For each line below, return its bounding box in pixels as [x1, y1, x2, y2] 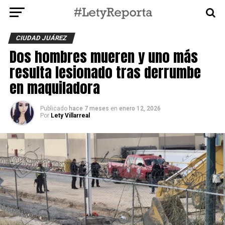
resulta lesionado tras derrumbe [9, 61, 201, 83]
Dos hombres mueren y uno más [9, 46, 198, 67]
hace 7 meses [68, 105, 109, 112]
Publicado [40, 105, 67, 112]
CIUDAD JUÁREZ [15, 34, 68, 42]
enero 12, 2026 [119, 105, 161, 112]
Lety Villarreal [50, 112, 90, 119]
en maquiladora [9, 77, 100, 98]
